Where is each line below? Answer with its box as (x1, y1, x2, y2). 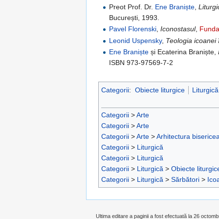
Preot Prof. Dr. (109, 2, 155, 11)
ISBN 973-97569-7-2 (109, 59, 174, 67)
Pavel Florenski (109, 25, 157, 33)
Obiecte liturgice (134, 86, 185, 94)
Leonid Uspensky (109, 36, 162, 44)
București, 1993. (109, 13, 160, 22)
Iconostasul (160, 25, 196, 33)
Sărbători (171, 175, 199, 184)
